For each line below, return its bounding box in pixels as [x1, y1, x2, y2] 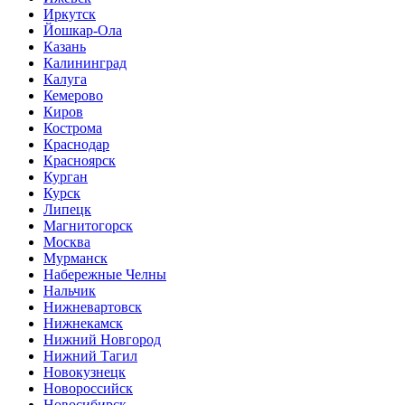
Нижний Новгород [43, 331, 161, 347]
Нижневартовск [43, 298, 142, 315]
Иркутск [43, 5, 96, 22]
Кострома [43, 119, 102, 136]
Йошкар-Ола [43, 22, 122, 38]
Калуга [43, 71, 87, 87]
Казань [43, 38, 86, 54]
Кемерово [43, 87, 103, 103]
